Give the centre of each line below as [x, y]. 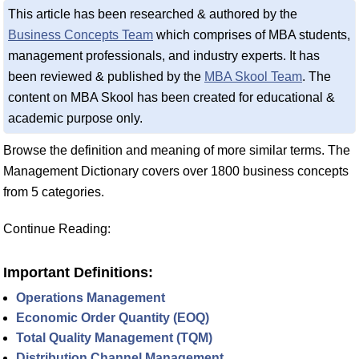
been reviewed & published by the [106, 76]
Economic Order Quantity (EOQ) [113, 317]
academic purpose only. [75, 118]
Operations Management [91, 297]
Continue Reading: [57, 228]
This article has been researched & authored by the [153, 14]
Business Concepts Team [81, 34]
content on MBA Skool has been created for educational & [171, 97]
